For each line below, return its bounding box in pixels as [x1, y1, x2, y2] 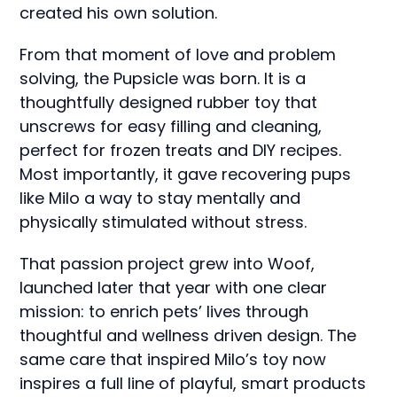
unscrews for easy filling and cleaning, [19, 115, 323, 137]
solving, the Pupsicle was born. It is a [19, 67, 307, 90]
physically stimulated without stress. [19, 211, 307, 233]
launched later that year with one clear [19, 276, 328, 299]
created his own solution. [19, 2, 218, 24]
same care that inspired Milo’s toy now [19, 348, 327, 370]
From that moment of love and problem [19, 43, 337, 66]
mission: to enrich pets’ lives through [19, 300, 309, 323]
